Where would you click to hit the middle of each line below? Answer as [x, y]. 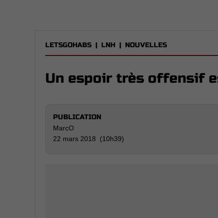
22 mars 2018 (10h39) [89, 139]
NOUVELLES [146, 45]
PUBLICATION [77, 117]
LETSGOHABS [68, 45]
